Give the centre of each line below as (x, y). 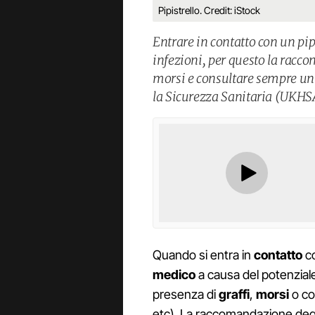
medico (174, 275)
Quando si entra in (203, 255)
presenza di (186, 295)
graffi (234, 295)
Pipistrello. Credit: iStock (209, 10)
